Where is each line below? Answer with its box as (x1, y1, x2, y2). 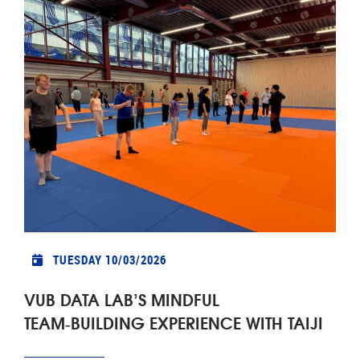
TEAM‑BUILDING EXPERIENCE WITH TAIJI (24, 309, 323, 334)
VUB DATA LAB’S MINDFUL (24, 285, 219, 311)
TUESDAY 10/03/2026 (52, 251, 166, 268)
